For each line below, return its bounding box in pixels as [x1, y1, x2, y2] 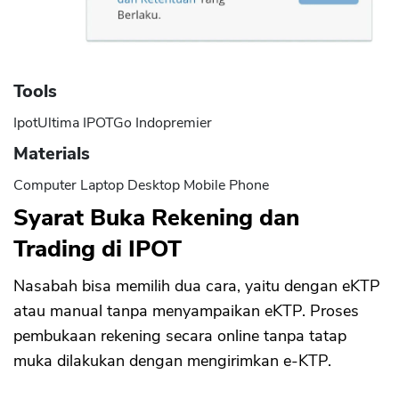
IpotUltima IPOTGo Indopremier [13, 113, 212, 134]
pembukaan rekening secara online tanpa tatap [13, 324, 346, 346]
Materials [13, 142, 90, 167]
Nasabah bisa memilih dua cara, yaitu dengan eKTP [13, 274, 380, 297]
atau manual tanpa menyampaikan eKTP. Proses [13, 299, 359, 322]
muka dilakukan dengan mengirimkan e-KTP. [13, 349, 336, 371]
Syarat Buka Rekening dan [13, 201, 299, 233]
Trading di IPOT [13, 232, 182, 265]
